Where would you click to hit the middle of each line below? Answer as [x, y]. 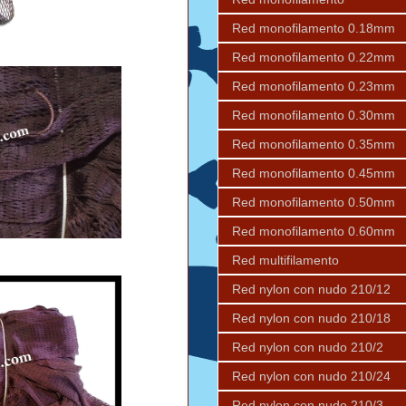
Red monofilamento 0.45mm [314, 173]
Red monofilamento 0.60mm [314, 231]
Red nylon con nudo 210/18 [311, 318]
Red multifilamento [285, 260]
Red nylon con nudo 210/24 [311, 376]
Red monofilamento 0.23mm [314, 86]
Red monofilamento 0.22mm [314, 57]
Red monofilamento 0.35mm [314, 144]
